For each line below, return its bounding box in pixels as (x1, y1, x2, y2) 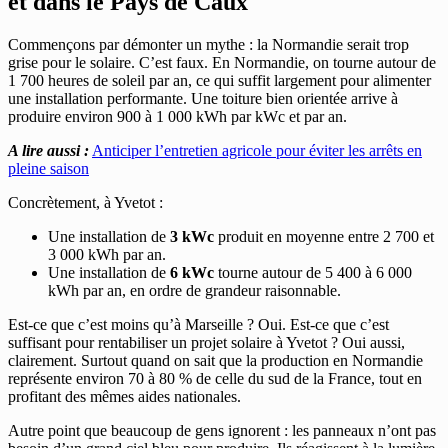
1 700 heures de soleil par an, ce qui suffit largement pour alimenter (8, 72, 431, 89)
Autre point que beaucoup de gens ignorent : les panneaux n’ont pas (8, 422, 436, 439)
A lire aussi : (8, 142, 89, 159)
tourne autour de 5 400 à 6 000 (214, 264, 412, 281)
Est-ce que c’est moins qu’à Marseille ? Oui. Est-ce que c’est (8, 316, 389, 333)
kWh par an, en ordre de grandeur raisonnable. (48, 282, 341, 299)
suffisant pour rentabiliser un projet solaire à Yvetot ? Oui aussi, (8, 334, 405, 351)
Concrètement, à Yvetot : (8, 194, 163, 211)
